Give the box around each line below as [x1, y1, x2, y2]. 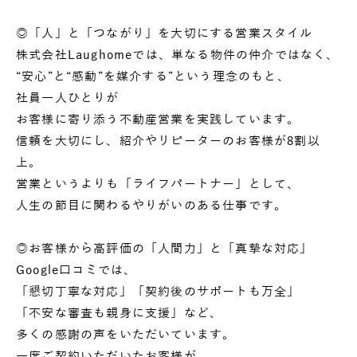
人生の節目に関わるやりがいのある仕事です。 [16, 198, 288, 212]
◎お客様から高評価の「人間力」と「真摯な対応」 [16, 241, 313, 255]
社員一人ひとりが [16, 91, 120, 104]
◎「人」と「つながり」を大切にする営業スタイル [16, 26, 313, 40]
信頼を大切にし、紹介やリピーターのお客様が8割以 [16, 134, 320, 147]
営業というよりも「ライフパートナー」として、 [16, 177, 300, 190]
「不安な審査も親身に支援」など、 [16, 306, 223, 320]
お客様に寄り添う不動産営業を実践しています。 [16, 112, 300, 126]
